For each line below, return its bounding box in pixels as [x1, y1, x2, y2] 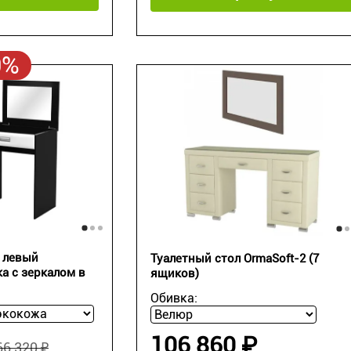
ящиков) [150, 266, 199, 281]
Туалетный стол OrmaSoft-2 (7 [150, 251, 319, 266]
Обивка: [150, 291, 197, 306]
